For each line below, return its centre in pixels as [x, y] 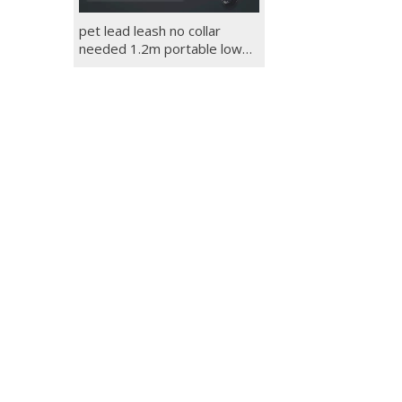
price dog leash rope [143, 66]
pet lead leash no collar [150, 31]
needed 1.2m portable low [161, 48]
